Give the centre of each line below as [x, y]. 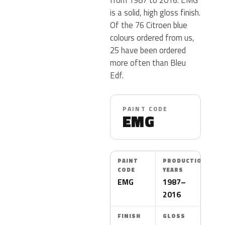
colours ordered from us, [152, 37]
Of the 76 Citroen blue [149, 25]
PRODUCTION [185, 161]
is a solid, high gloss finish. [155, 12]
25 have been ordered [148, 50]
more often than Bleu [148, 63]
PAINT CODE [145, 109]
